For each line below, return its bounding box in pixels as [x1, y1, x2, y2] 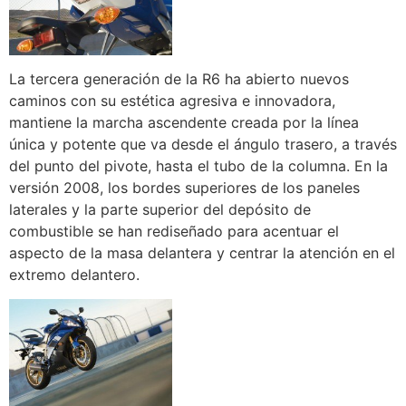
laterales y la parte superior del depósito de [9, 200, 311, 219]
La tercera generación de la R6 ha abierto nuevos [9, 70, 349, 89]
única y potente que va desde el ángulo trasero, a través [9, 135, 397, 154]
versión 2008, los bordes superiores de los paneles [9, 179, 360, 198]
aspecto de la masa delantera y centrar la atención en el [9, 244, 395, 263]
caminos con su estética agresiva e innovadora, [9, 92, 335, 111]
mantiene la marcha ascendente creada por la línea [9, 113, 359, 132]
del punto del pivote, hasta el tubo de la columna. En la [9, 157, 388, 176]
